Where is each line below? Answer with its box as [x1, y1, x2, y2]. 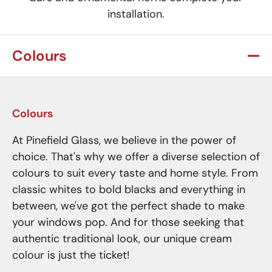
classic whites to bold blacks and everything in [12, 182, 245, 197]
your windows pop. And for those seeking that [12, 215, 244, 229]
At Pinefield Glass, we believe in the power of [12, 133, 236, 148]
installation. [107, 7, 165, 21]
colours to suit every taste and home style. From [12, 166, 258, 180]
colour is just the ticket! [12, 248, 129, 262]
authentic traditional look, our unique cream [12, 231, 232, 246]
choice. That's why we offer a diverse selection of [12, 149, 260, 164]
